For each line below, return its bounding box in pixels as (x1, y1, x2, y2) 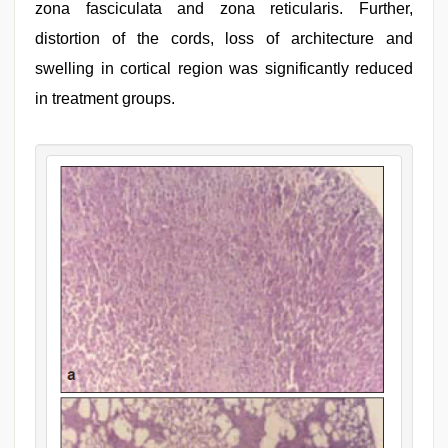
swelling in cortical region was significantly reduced (35, 60, 413, 77)
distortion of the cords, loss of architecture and (35, 30, 413, 47)
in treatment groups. (35, 90, 175, 107)
